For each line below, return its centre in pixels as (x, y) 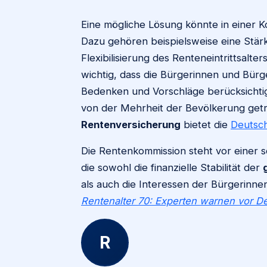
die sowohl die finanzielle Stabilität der (172, 167)
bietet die (206, 125)
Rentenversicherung (131, 125)
